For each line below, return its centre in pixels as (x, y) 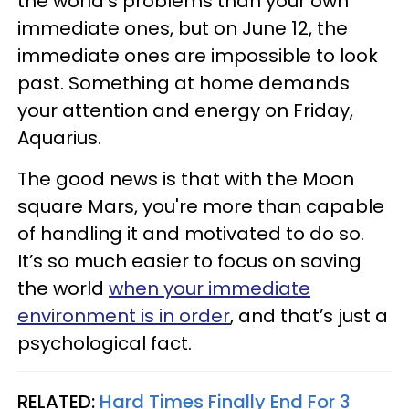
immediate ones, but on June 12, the (183, 28)
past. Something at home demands (184, 83)
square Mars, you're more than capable (201, 206)
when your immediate (210, 288)
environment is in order (124, 315)
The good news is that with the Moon (186, 178)
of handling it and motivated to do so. (191, 233)
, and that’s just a (309, 315)
